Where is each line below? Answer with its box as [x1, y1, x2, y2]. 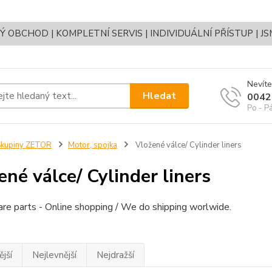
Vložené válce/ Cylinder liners [133, 140, 242, 151]
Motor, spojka [67, 140, 117, 151]
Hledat [143, 89, 177, 103]
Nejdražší [96, 249, 134, 262]
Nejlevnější [32, 249, 76, 262]
